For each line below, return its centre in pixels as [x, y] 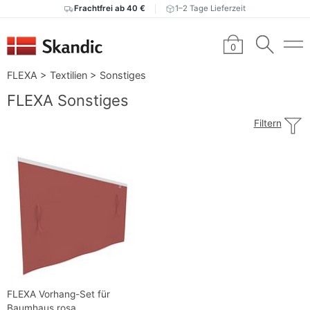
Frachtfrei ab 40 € [109, 9]
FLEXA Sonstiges [68, 101]
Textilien [69, 75]
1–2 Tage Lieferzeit [211, 9]
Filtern [267, 124]
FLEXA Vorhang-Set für [58, 294]
